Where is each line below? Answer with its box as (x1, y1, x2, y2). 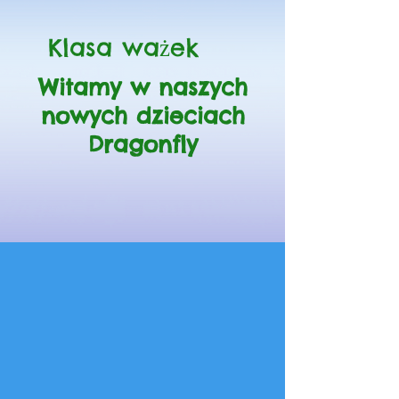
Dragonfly (87, 130, 198, 159)
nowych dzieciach (40, 102, 245, 130)
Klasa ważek (48, 32, 199, 62)
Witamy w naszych (37, 73, 248, 102)
